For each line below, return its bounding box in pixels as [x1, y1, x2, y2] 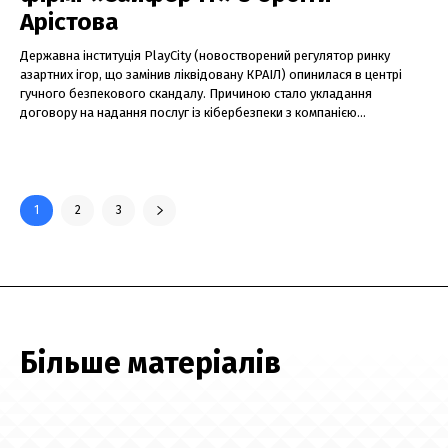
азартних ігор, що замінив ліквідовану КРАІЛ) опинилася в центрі [20, 67, 402, 83]
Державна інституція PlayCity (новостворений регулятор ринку [20, 48, 390, 64]
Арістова [20, 8, 119, 37]
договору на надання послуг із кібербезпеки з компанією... [20, 105, 366, 121]
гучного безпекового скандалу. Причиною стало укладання [20, 86, 372, 102]
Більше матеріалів [20, 345, 281, 382]
